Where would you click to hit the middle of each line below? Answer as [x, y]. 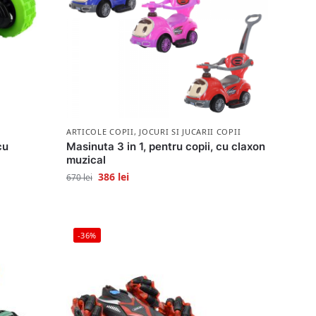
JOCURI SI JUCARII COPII [190, 132]
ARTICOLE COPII [100, 132]
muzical [86, 160]
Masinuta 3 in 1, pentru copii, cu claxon [165, 146]
